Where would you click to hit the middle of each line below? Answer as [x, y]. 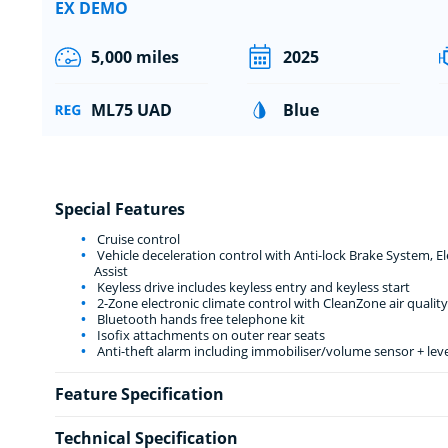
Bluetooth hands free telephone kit [199, 318]
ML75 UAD [131, 109]
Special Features [119, 208]
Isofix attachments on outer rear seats [209, 334]
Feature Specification [139, 393]
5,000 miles [134, 56]
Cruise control [136, 238]
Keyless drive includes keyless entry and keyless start [251, 286]
